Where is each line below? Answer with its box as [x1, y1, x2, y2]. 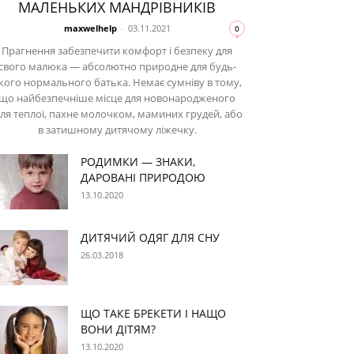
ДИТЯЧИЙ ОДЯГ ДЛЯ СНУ [81, 230, 220, 245]
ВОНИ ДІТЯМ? [81, 322, 156, 337]
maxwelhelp [63, 22, 117, 34]
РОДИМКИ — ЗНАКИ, [81, 154, 195, 169]
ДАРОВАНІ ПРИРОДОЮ [81, 170, 205, 185]
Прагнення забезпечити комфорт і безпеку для [2, 43, 232, 58]
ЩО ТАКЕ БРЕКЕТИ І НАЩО [81, 306, 226, 321]
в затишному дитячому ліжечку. [37, 122, 197, 137]
